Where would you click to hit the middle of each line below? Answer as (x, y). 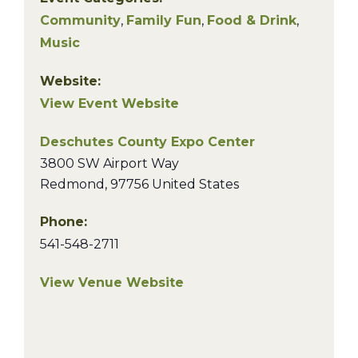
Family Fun (164, 20)
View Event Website (109, 103)
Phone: (64, 222)
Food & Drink (252, 20)
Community (80, 20)
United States (195, 184)
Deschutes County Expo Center (147, 142)
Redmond (72, 184)
